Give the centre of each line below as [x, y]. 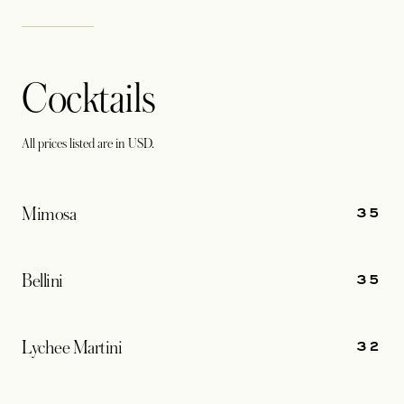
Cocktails [89, 99]
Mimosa [49, 215]
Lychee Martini [72, 348]
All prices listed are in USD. [88, 143]
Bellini [42, 281]
